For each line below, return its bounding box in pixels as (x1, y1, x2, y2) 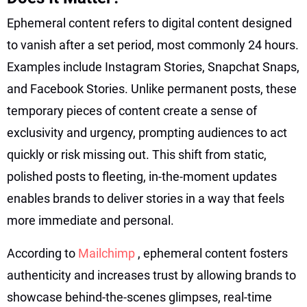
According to (7, 245, 78, 260)
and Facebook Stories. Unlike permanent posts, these (7, 81, 297, 96)
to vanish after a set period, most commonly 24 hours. (7, 37, 299, 52)
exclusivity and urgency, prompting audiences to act (7, 125, 287, 140)
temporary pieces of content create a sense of (7, 103, 257, 118)
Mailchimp (78, 245, 138, 260)
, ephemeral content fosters (138, 245, 288, 260)
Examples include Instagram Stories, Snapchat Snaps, (7, 59, 299, 74)
